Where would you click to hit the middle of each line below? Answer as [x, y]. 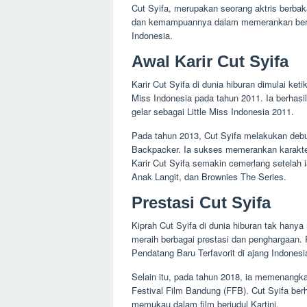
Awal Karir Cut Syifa [210, 61]
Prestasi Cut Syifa [201, 202]
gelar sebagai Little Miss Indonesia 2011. [213, 111]
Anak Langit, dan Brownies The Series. [209, 176]
